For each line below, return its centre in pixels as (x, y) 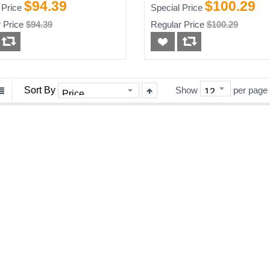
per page (250, 90)
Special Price (176, 7)
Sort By (40, 90)
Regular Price (177, 24)
